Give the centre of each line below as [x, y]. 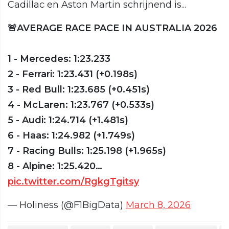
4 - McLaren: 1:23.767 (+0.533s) [81, 105]
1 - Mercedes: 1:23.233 [59, 59]
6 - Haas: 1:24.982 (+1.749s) [71, 136]
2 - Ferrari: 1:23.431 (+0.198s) [73, 74]
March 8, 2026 [158, 205]
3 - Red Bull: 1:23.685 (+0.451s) [79, 90]
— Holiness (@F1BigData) [67, 205]
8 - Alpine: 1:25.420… [55, 166]
